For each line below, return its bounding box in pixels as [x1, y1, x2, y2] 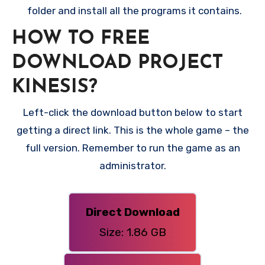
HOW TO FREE [12, 29, 150, 49]
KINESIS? [12, 77, 98, 97]
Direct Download [85, 205, 180, 219]
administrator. [99, 160, 166, 172]
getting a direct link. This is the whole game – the [16, 124, 249, 137]
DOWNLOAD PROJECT [12, 53, 223, 73]
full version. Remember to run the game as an [25, 142, 240, 154]
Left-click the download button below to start [22, 106, 243, 119]
